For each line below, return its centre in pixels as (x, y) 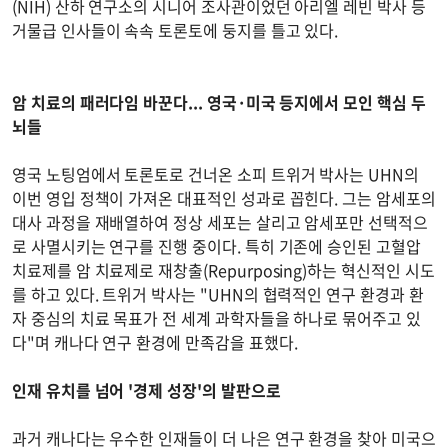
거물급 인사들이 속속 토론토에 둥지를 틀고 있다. (175, 29)
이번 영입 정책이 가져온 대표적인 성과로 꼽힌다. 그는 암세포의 (224, 197)
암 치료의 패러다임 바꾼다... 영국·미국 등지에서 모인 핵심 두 (219, 101)
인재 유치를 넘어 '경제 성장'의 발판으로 (146, 389)
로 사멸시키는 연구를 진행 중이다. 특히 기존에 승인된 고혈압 (216, 245)
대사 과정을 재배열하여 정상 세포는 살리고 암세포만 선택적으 (220, 221)
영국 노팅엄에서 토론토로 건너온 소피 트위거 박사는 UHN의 (215, 173)
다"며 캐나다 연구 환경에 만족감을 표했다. (155, 341)
